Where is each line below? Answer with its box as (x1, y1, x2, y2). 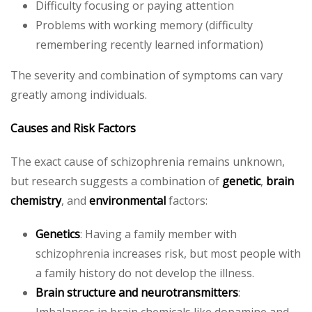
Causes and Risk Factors (10, 120, 136, 136)
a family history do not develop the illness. (36, 265, 254, 281)
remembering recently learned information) (36, 36, 263, 52)
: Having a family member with (80, 226, 237, 242)
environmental (89, 192, 166, 208)
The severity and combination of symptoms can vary (10, 67, 283, 83)
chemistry (10, 192, 61, 208)
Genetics (36, 226, 80, 242)
